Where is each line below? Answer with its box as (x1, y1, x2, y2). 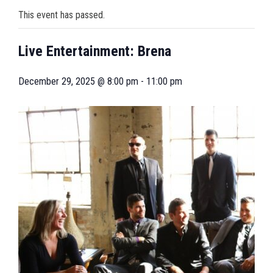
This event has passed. (18, 9, 105, 21)
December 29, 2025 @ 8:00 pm (18, 76, 138, 88)
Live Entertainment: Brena (18, 43, 171, 60)
